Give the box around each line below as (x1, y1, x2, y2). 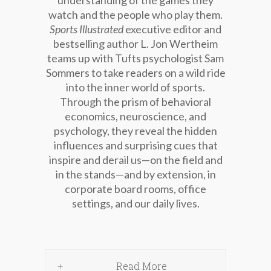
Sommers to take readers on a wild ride (45, 66, 226, 79)
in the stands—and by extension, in (55, 168, 216, 181)
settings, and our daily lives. (71, 197, 200, 210)
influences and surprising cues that (53, 139, 218, 152)
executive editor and (123, 22, 221, 36)
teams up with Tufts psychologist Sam (47, 51, 224, 65)
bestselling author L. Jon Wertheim (53, 37, 218, 50)
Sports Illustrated (50, 22, 123, 36)
